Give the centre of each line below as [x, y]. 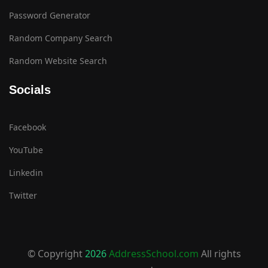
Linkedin [26, 173]
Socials [30, 90]
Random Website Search [58, 61]
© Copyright [56, 254]
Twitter [23, 196]
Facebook [28, 127]
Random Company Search [61, 38]
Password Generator [50, 16]
